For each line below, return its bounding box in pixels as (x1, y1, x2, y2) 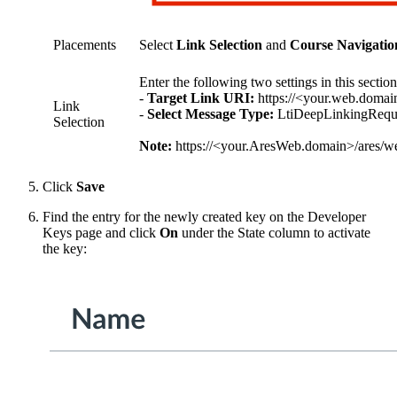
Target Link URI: (147, 90, 254, 106)
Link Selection (176, 37, 262, 53)
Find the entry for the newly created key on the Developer (43, 209, 366, 225)
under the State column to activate (178, 225, 370, 241)
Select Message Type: (147, 106, 274, 122)
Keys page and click (43, 225, 160, 241)
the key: (43, 241, 87, 257)
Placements (53, 37, 116, 53)
